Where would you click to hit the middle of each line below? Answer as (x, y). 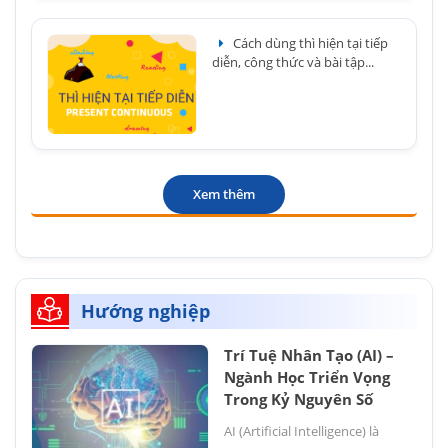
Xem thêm (224, 194)
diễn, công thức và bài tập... (293, 62)
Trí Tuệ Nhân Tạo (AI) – (309, 355)
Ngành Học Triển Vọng (307, 377)
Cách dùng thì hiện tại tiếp (309, 43)
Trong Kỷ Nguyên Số (298, 399)
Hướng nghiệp (145, 311)
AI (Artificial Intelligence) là (301, 431)
